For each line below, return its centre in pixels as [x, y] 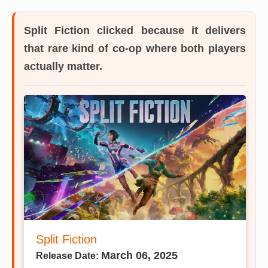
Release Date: [68, 255]
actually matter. [63, 66]
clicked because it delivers [168, 31]
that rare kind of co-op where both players [135, 48]
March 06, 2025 [139, 255]
